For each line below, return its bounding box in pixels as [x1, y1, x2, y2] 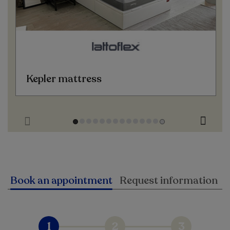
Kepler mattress [26, 72, 102, 86]
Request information [120, 174, 218, 187]
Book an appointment [10, 174, 112, 187]
